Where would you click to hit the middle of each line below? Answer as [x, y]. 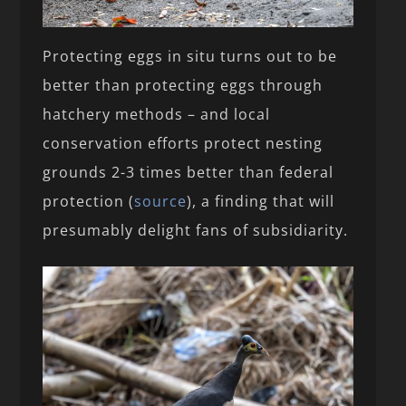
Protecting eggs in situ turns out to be [190, 57]
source [161, 202]
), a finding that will [261, 202]
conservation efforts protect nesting [183, 144]
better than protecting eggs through [183, 86]
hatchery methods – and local [157, 115]
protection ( [89, 202]
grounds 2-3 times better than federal [188, 173]
